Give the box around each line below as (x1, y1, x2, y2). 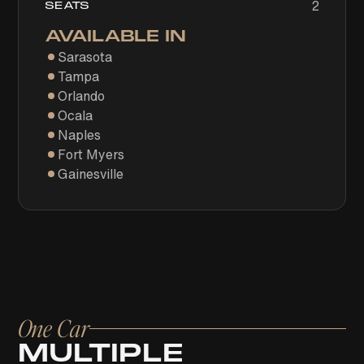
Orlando (58, 86, 106, 106)
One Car (18, 313, 90, 343)
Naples (58, 125, 102, 145)
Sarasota (58, 47, 113, 67)
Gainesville (58, 164, 124, 184)
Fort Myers (58, 145, 125, 164)
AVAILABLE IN (45, 26, 187, 46)
